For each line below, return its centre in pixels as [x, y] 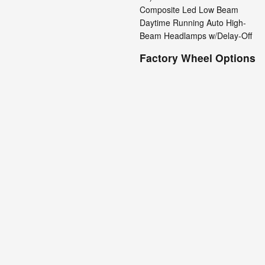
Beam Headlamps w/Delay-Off [196, 35]
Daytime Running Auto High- [193, 22]
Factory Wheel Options [198, 58]
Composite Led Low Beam [189, 9]
